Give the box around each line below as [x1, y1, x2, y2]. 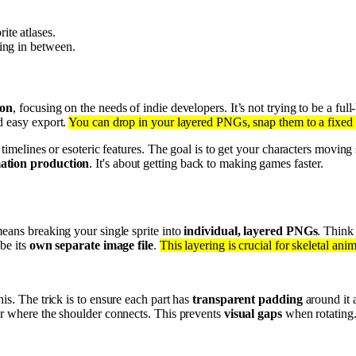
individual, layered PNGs [184, 224, 318, 238]
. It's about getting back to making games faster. [89, 157, 323, 171]
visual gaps [223, 307, 282, 320]
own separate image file [29, 238, 153, 252]
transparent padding [192, 292, 303, 306]
